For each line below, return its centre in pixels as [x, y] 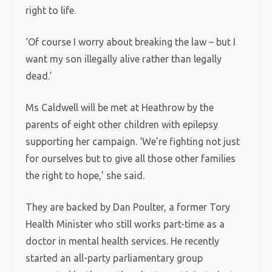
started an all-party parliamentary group [114, 258]
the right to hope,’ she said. [85, 175]
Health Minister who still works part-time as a [125, 224]
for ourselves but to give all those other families [131, 158]
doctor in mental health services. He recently [123, 241]
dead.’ [39, 76]
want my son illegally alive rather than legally [124, 59]
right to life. [51, 10]
